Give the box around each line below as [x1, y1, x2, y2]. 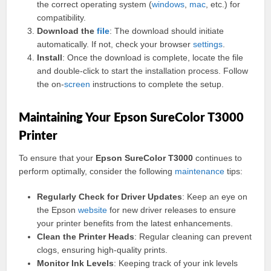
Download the [37, 26, 97, 36]
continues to [193, 153, 243, 163]
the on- [37, 79, 65, 89]
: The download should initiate [109, 26, 224, 36]
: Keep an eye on [182, 192, 248, 201]
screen [64, 79, 91, 89]
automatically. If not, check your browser [37, 39, 194, 49]
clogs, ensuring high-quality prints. [37, 245, 168, 255]
